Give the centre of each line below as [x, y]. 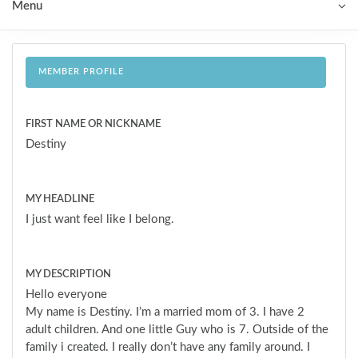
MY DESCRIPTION [68, 274]
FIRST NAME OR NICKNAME [93, 124]
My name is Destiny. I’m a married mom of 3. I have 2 [165, 312]
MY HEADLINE [60, 199]
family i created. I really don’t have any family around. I [168, 347]
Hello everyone [66, 294]
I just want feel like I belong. [100, 219]
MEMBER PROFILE [81, 72]
